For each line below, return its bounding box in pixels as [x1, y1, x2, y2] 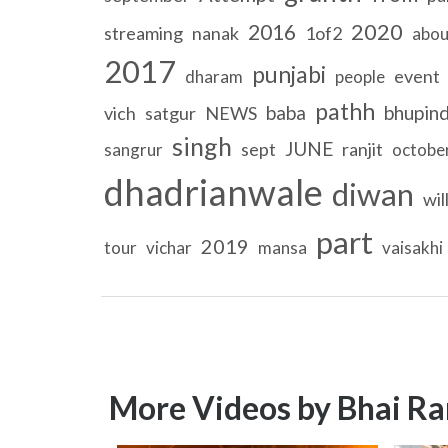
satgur [144, 101, 196, 124]
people [334, 65, 385, 87]
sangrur [103, 138, 163, 160]
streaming [103, 21, 183, 44]
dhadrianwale [103, 169, 323, 214]
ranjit [341, 137, 383, 160]
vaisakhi [381, 236, 443, 258]
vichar [145, 236, 192, 258]
